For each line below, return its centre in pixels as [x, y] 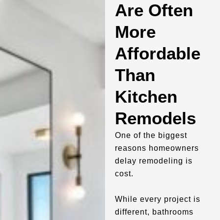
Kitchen [146, 96]
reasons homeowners [157, 148]
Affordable [157, 53]
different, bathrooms [154, 212]
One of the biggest [151, 135]
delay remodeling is [153, 161]
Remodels [155, 118]
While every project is [157, 199]
